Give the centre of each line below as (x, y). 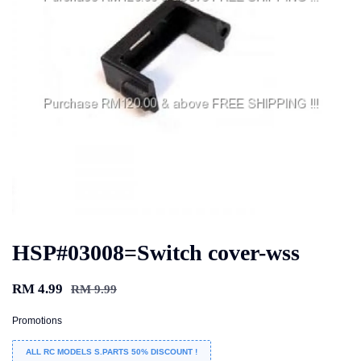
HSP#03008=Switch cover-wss (156, 252)
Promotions (37, 320)
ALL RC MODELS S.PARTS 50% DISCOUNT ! (112, 351)
